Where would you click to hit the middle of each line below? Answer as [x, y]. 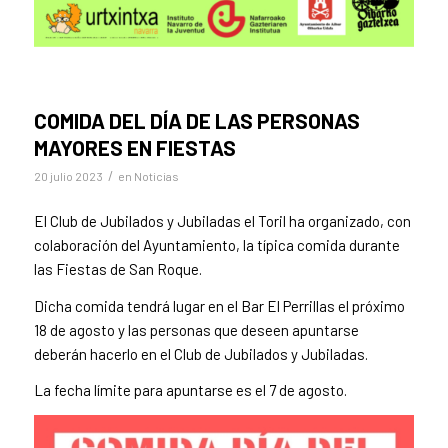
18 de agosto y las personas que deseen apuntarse [196, 329]
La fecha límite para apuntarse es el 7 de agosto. [191, 390]
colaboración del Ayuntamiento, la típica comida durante [216, 244]
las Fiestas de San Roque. [117, 268]
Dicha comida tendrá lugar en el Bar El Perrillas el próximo [219, 305]
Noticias [156, 176]
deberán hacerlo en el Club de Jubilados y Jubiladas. [202, 353]
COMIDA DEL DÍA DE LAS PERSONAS [196, 121]
